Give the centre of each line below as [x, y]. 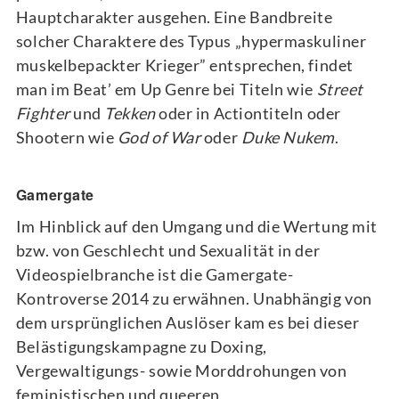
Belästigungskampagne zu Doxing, [141, 346]
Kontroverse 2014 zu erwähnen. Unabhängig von [194, 298]
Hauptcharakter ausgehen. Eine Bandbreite [174, 17]
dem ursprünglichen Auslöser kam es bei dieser [187, 322]
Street [340, 90]
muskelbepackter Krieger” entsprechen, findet [184, 65]
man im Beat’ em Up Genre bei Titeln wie [166, 90]
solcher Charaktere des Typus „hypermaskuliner [191, 41]
